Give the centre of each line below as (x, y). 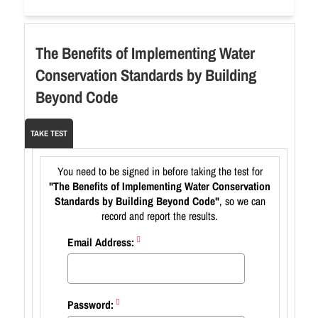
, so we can (242, 202)
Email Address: (101, 243)
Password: (91, 305)
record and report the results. (160, 216)
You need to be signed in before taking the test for (160, 172)
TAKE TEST (49, 134)
